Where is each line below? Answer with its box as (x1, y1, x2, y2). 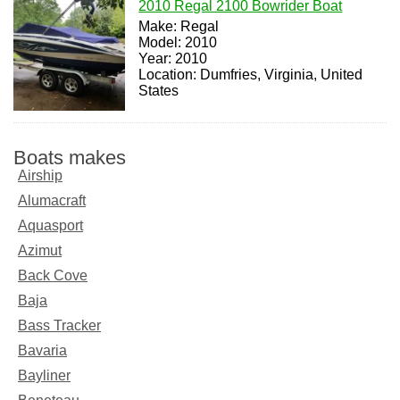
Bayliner (18, 367, 71, 383)
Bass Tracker (18, 317, 101, 333)
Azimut (18, 242, 62, 258)
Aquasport (18, 217, 83, 233)
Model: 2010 (138, 35, 218, 51)
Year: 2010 (138, 51, 208, 67)
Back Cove (18, 267, 87, 283)
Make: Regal (138, 19, 220, 35)
